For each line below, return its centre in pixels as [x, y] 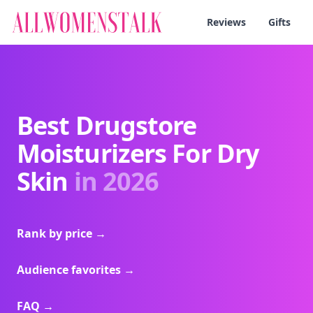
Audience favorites [70, 270]
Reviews [226, 22]
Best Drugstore [107, 125]
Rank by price [56, 233]
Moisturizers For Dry [138, 153]
